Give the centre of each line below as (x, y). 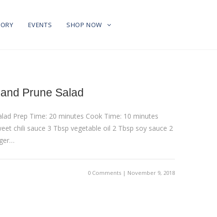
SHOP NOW (85, 25)
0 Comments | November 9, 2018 (130, 173)
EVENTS (40, 25)
